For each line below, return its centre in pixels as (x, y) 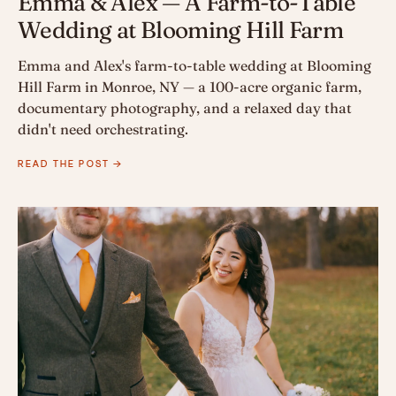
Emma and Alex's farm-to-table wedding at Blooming (194, 66)
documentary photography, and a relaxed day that (185, 108)
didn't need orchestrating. (103, 129)
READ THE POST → (71, 164)
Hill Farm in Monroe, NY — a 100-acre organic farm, (190, 87)
